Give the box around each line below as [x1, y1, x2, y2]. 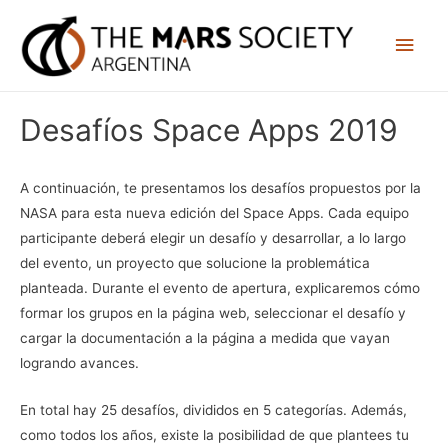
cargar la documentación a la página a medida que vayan [20, 329, 390, 346]
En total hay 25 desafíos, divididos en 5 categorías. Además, [20, 401, 407, 418]
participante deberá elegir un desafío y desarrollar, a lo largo [20, 229, 406, 246]
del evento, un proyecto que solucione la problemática [20, 254, 370, 271]
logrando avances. [20, 354, 139, 371]
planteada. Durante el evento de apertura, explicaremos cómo [20, 279, 420, 296]
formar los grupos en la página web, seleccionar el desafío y [20, 304, 406, 321]
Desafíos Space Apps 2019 [20, 112, 398, 149]
